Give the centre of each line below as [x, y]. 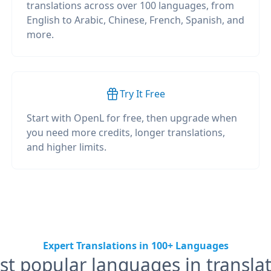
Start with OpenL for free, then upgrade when [132, 118]
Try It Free [143, 94]
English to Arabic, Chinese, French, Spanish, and [135, 20]
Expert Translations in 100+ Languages [135, 246]
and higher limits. [66, 147]
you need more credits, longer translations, [126, 132]
